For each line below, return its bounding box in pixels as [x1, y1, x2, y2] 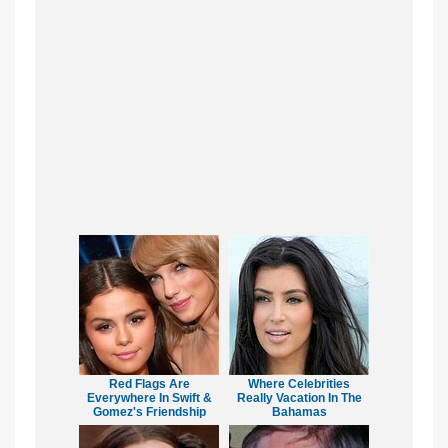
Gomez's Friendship [92, 405, 206, 420]
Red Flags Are [108, 377, 190, 392]
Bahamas [271, 405, 327, 420]
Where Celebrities [248, 377, 350, 392]
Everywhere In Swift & [86, 391, 212, 406]
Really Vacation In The [236, 391, 362, 406]
